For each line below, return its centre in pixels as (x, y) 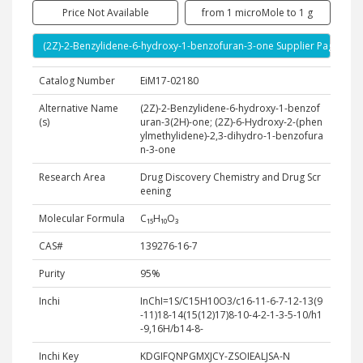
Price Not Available (105, 13)
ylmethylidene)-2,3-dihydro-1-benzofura (232, 136)
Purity (52, 273)
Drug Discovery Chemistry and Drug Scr (231, 177)
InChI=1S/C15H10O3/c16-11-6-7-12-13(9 (231, 301)
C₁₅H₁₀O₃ (159, 218)
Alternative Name (79, 108)
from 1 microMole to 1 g (258, 13)
